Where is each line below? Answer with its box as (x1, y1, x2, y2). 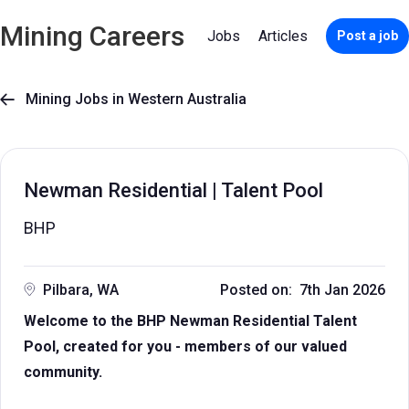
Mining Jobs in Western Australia (15, 90, 246, 108)
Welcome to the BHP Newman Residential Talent (24, 312, 357, 330)
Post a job (337, 28, 398, 43)
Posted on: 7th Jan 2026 (220, 281, 385, 299)
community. (24, 363, 102, 381)
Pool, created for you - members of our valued (24, 338, 347, 355)
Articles (258, 26, 308, 45)
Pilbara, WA (43, 281, 119, 299)
